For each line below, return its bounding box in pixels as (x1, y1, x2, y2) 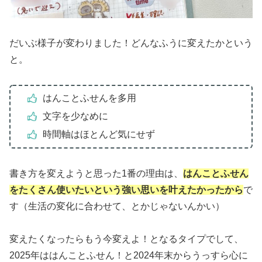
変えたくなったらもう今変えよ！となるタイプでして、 (9, 234, 243, 244)
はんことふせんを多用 (42, 93, 136, 104)
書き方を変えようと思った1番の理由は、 (9, 168, 183, 178)
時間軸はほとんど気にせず (42, 129, 155, 140)
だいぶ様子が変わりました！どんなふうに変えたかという (9, 37, 253, 48)
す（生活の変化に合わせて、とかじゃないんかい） (9, 201, 225, 211)
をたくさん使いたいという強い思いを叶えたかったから (9, 184, 243, 195)
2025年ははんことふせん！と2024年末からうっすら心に (9, 250, 248, 261)
